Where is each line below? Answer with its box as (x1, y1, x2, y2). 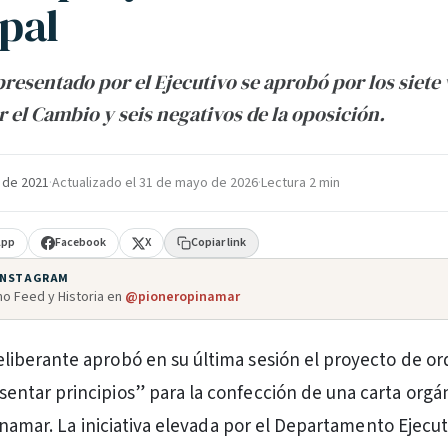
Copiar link (191, 234, 247, 251)
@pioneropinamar (125, 287, 240, 307)
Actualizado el (52, 173, 139, 193)
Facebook (55, 234, 107, 251)
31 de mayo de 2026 (139, 173, 258, 193)
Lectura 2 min (261, 173, 340, 193)
